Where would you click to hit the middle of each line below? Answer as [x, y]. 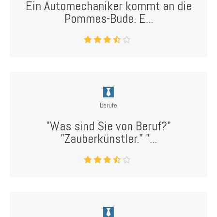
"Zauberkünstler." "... [108, 139]
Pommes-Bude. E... [108, 19]
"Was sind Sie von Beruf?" [108, 126]
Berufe [108, 105]
